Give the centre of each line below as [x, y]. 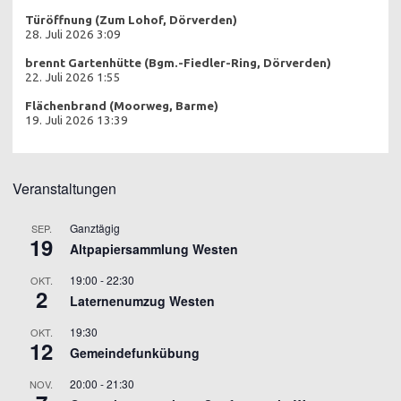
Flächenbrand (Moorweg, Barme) [122, 106]
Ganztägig [95, 227]
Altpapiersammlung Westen [154, 248]
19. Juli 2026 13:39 [77, 120]
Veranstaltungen [64, 188]
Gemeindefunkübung [135, 352]
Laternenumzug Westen [142, 300]
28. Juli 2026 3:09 [73, 34]
